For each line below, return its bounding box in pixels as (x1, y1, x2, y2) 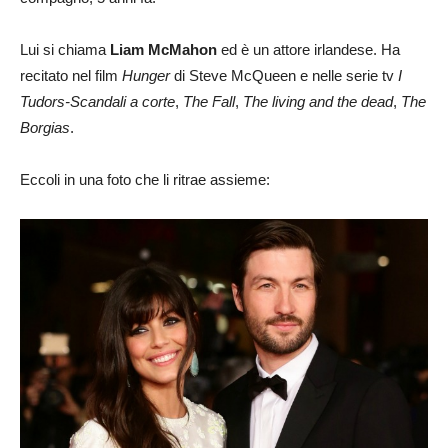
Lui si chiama (20, 41, 110, 59)
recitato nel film (20, 67, 122, 85)
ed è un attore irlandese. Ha (217, 41, 400, 59)
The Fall (183, 93, 235, 111)
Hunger (122, 67, 170, 85)
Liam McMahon (110, 41, 217, 59)
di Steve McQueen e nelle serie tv (170, 67, 398, 85)
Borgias (20, 119, 70, 137)
